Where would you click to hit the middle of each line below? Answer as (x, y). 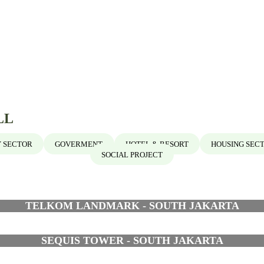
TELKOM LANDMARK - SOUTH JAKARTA (132, 205)
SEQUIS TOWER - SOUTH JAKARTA (132, 240)
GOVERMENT (79, 144)
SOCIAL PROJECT (132, 154)
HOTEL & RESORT (157, 144)
